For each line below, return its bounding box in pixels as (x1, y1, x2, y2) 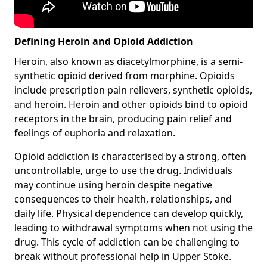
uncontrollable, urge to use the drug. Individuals (14, 163, 232, 177)
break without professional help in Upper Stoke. (14, 249, 231, 263)
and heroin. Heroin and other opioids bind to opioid (14, 97, 248, 111)
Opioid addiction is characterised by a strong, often (14, 149, 246, 163)
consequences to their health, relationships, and (14, 192, 232, 206)
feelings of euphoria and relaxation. (14, 126, 175, 139)
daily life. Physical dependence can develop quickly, (14, 206, 243, 220)
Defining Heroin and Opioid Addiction (14, 34, 193, 48)
